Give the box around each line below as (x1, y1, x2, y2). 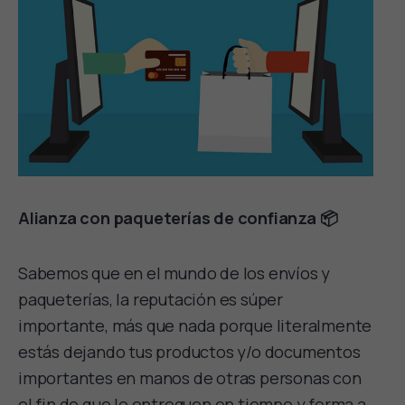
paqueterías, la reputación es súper (18, 287, 284, 310)
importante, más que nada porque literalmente (18, 314, 372, 336)
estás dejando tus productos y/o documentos (18, 340, 361, 363)
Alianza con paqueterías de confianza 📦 (18, 206, 338, 229)
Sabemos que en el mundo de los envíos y (18, 261, 331, 284)
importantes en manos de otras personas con (18, 366, 362, 389)
